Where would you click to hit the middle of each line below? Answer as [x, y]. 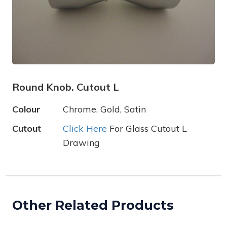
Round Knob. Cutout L [66, 87]
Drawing [81, 143]
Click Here [85, 128]
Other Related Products [93, 205]
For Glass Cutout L [147, 128]
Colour [26, 109]
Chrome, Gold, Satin [104, 109]
